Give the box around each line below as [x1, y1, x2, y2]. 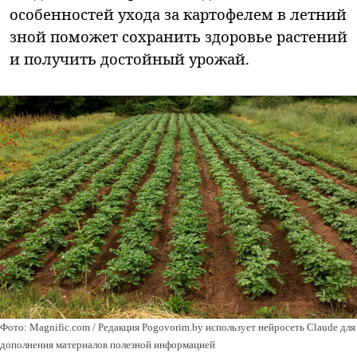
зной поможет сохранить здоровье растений [10, 26, 347, 47]
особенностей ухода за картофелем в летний [10, 4, 347, 25]
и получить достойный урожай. [10, 49, 249, 69]
